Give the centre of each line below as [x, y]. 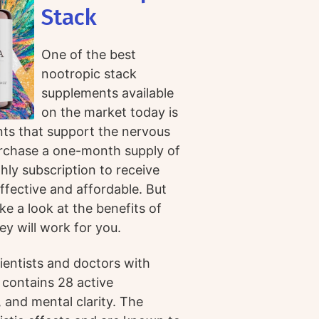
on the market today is [110, 112]
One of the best [89, 54]
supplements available [108, 93]
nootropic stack [89, 74]
